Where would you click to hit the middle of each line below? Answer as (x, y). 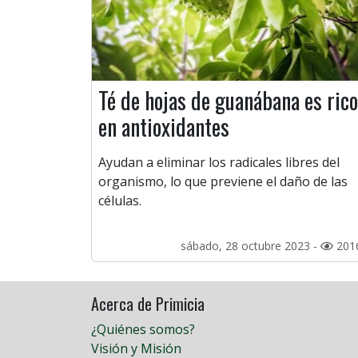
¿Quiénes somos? (143, 330)
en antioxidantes (164, 127)
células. (120, 201)
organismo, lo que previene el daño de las (223, 182)
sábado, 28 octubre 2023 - (251, 246)
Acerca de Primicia (148, 304)
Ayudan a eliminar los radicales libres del (219, 163)
